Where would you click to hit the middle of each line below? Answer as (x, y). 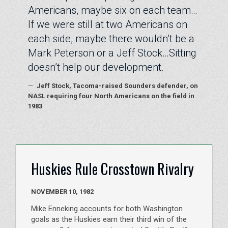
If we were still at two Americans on (108, 24)
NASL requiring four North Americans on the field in (111, 96)
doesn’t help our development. (96, 67)
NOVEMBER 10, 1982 (87, 192)
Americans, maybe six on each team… (113, 10)
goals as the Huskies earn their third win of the (109, 219)
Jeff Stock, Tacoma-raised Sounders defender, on (117, 85)
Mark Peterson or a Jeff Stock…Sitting (112, 53)
